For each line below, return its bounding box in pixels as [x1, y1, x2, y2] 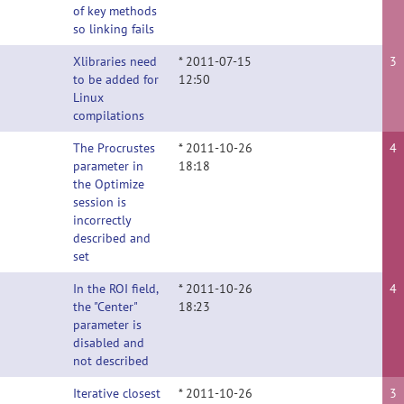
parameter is [73, 317, 142, 333]
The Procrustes [73, 140, 155, 156]
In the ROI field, [73, 280, 158, 297]
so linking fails [73, 21, 154, 37]
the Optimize [73, 176, 144, 192]
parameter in [73, 158, 143, 174]
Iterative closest [73, 385, 161, 401]
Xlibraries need [73, 53, 157, 69]
